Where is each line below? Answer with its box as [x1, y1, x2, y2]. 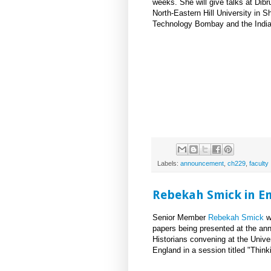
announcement [180, 160, 224, 168]
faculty [249, 160, 269, 168]
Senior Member [152, 212, 208, 222]
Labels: [157, 160, 180, 168]
